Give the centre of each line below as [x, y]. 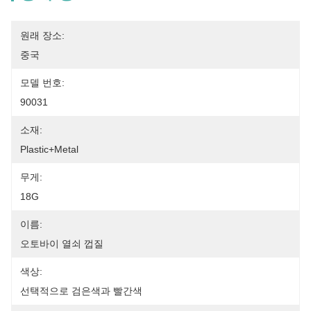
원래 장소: [42, 35]
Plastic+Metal [49, 149]
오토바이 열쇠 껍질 [62, 244]
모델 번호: [42, 83]
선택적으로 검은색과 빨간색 [81, 291]
